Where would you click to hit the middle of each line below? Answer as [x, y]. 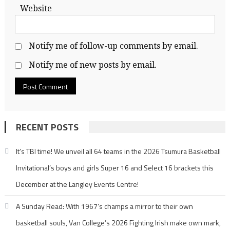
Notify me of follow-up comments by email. [113, 46]
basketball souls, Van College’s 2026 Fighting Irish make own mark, [118, 222]
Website [36, 8]
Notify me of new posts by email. [92, 65]
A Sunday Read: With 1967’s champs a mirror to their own [104, 206]
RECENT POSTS [47, 127]
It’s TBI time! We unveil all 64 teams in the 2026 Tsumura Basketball [118, 151]
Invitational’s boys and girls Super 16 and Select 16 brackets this [114, 167]
